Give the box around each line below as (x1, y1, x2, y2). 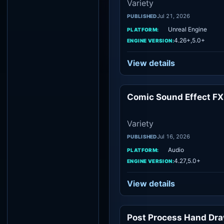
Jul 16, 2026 (156, 133, 190, 140)
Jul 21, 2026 (156, 12, 190, 19)
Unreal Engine (168, 25, 207, 33)
